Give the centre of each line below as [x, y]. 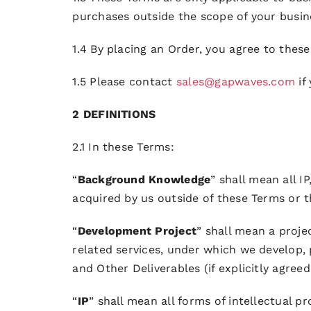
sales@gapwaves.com [236, 81]
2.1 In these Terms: [123, 146]
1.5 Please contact [124, 81]
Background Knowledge [144, 179]
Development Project [137, 230]
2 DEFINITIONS [114, 114]
